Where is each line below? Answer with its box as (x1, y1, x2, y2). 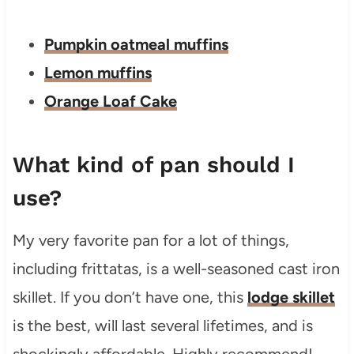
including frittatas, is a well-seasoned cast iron (12, 258, 340, 278)
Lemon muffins (43, 62, 152, 82)
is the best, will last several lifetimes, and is (12, 315, 313, 335)
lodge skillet (247, 287, 335, 307)
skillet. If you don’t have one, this (12, 287, 247, 307)
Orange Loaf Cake (43, 91, 177, 111)
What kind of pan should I (12, 151, 295, 178)
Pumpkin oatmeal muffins (43, 34, 228, 54)
